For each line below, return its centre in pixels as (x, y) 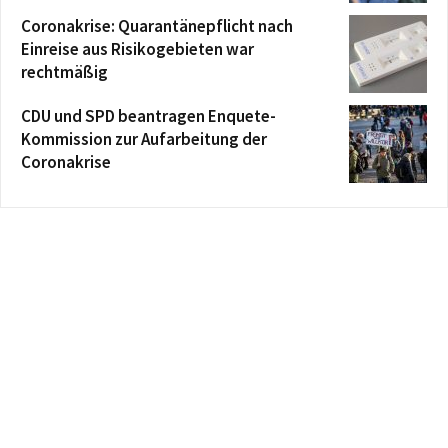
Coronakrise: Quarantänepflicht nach (157, 25)
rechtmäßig (64, 71)
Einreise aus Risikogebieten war (137, 48)
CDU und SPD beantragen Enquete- (148, 115)
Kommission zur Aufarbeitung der (144, 138)
